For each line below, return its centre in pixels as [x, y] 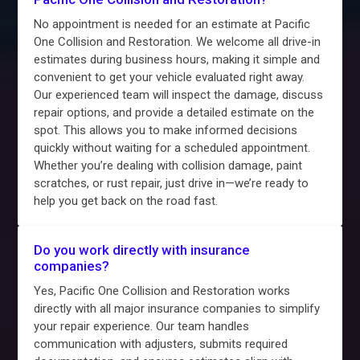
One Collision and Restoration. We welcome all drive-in [178, 42]
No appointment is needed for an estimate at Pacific [172, 25]
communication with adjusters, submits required [161, 344]
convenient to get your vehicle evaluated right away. [170, 78]
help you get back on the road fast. [126, 201]
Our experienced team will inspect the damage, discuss [179, 95]
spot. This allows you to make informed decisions [166, 131]
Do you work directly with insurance [142, 250]
